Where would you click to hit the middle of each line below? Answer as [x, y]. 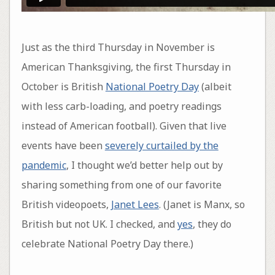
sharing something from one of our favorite [121, 185]
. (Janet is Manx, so [202, 205]
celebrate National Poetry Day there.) [107, 244]
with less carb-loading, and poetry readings [121, 107]
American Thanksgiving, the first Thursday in [126, 67]
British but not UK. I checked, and [99, 224]
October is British [63, 87]
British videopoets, [66, 205]
